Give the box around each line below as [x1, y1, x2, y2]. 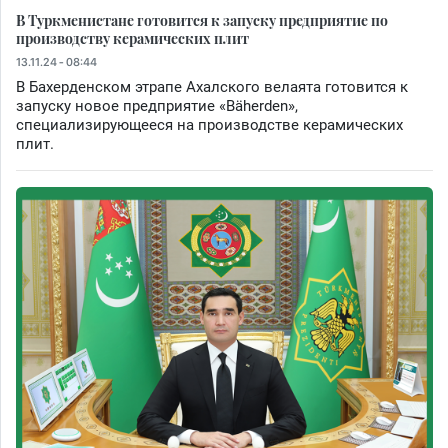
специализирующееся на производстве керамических [16, 116, 403, 135]
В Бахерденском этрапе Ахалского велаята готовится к [16, 78, 408, 97]
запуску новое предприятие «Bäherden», [16, 97, 298, 116]
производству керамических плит [16, 28, 249, 49]
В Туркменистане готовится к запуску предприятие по [16, 10, 388, 31]
